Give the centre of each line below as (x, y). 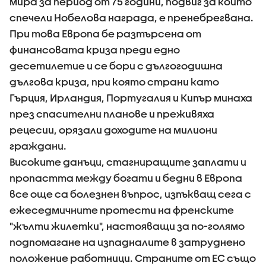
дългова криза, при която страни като (114, 81)
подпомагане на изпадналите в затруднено (127, 242)
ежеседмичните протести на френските (122, 210)
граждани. (38, 145)
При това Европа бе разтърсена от (105, 33)
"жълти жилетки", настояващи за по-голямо (127, 226)
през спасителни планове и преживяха (112, 113)
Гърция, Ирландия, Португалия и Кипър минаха (131, 97)
